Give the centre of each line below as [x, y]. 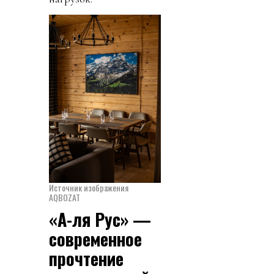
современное [95, 239]
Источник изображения [89, 187]
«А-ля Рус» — [100, 219]
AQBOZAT [65, 197]
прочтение [86, 258]
